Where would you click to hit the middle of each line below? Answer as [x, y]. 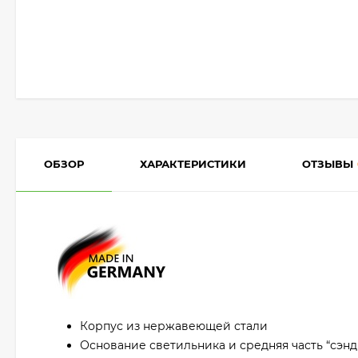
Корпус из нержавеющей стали [174, 326]
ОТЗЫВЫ [328, 164]
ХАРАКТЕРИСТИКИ [193, 164]
